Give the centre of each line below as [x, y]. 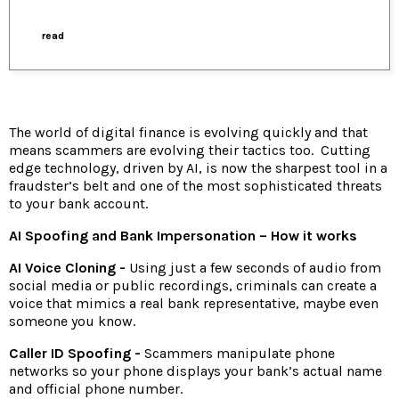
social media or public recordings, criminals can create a [193, 286]
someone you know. [72, 322]
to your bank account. [78, 204]
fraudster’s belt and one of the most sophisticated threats [195, 186]
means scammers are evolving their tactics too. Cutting [190, 151]
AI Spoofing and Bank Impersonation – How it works [183, 236]
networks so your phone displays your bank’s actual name [195, 371]
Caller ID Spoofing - [75, 354]
